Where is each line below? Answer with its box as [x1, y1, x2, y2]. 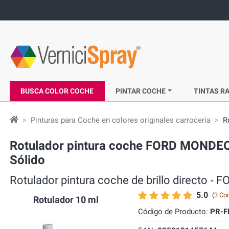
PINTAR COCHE [116, 87, 166, 95]
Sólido [10, 153, 45, 167]
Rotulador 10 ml [33, 194, 99, 205]
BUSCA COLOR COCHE [20, 87, 94, 95]
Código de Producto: [138, 207, 210, 216]
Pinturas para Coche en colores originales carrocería [31, 116, 211, 125]
